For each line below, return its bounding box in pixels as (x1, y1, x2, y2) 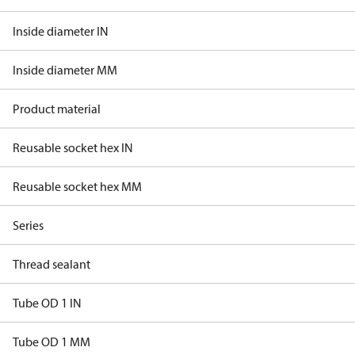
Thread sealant (13, 256, 90, 272)
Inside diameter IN (13, 23, 109, 39)
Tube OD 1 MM (13, 334, 90, 349)
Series (13, 217, 44, 233)
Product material (13, 101, 101, 116)
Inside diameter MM (13, 62, 117, 78)
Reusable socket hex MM (13, 178, 142, 194)
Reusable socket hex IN (13, 139, 133, 155)
